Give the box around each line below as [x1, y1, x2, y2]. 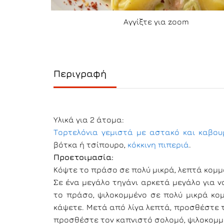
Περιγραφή [53, 68, 106, 79]
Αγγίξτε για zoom [123, 17, 189, 26]
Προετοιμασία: [53, 152, 113, 161]
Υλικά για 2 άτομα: [53, 115, 124, 124]
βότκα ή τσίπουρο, [53, 140, 127, 149]
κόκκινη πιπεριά [127, 140, 189, 149]
